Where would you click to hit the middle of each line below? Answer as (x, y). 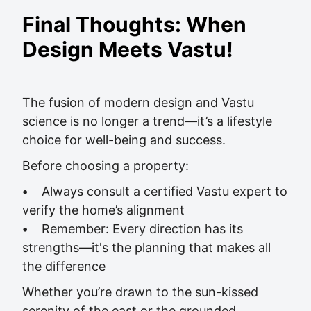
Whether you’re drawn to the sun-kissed (140, 292)
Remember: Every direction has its (135, 229)
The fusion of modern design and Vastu (138, 102)
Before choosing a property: (106, 166)
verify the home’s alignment (103, 210)
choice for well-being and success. (124, 140)
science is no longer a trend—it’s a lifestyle (147, 121)
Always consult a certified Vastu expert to (158, 191)
